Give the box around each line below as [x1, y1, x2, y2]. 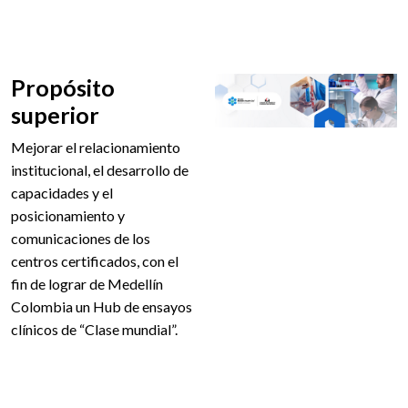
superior [11, 100, 99, 128]
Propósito [11, 73, 115, 101]
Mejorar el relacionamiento [11, 138, 180, 156]
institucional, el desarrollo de [11, 160, 189, 178]
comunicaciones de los [11, 229, 150, 247]
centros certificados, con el [11, 251, 178, 270]
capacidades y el [11, 183, 113, 201]
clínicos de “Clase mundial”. [11, 320, 178, 338]
